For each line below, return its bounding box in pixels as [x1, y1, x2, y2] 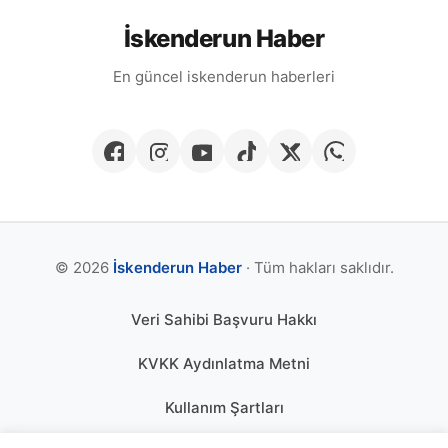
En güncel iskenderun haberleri [113, 66, 335, 86]
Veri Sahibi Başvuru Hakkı [131, 309, 317, 329]
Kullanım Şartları [164, 397, 284, 417]
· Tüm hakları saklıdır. [241, 257, 394, 277]
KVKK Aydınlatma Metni [138, 353, 310, 373]
